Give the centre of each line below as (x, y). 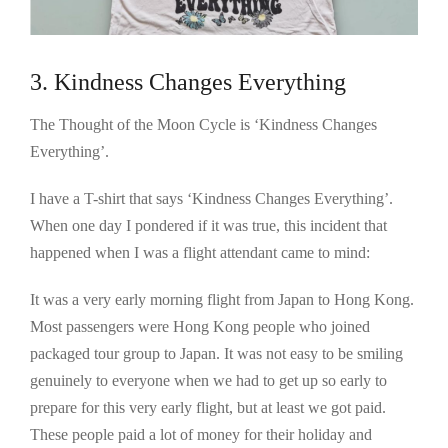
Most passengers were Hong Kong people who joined (200, 327)
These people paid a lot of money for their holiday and (201, 435)
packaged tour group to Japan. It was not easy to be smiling (216, 354)
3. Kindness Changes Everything (188, 82)
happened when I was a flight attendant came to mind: (200, 253)
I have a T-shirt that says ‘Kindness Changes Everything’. (211, 199)
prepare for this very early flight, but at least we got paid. (208, 408)
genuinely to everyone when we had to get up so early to (208, 381)
